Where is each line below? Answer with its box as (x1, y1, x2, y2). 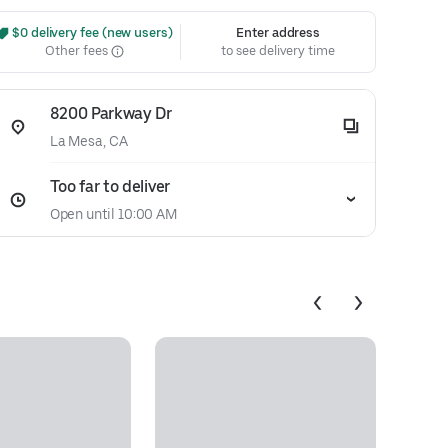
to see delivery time (221, 43, 335, 58)
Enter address (236, 25, 321, 40)
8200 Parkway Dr (49, 104, 172, 123)
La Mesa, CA (49, 133, 128, 149)
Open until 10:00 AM (49, 206, 178, 222)
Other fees (45, 43, 111, 58)
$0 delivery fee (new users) (9, 25, 173, 40)
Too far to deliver (49, 177, 170, 196)
